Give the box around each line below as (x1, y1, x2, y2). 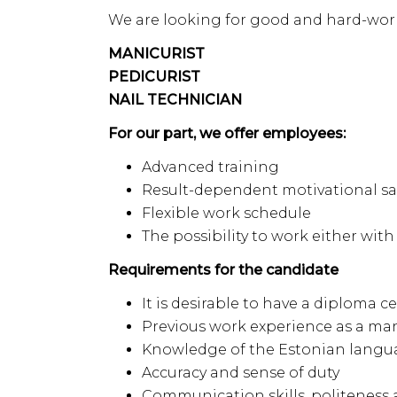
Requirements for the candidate (108, 261, 339, 278)
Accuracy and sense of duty (142, 364, 339, 381)
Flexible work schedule (142, 205, 311, 222)
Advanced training (142, 159, 279, 175)
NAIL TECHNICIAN (108, 91, 242, 108)
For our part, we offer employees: (108, 125, 346, 142)
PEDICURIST (108, 68, 200, 85)
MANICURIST (108, 45, 205, 62)
